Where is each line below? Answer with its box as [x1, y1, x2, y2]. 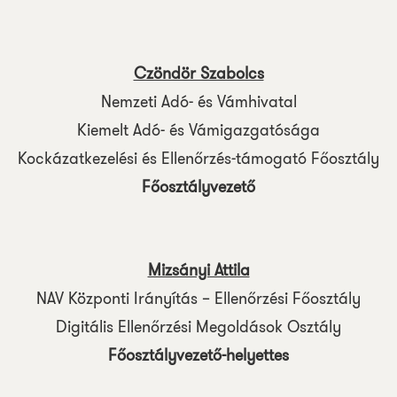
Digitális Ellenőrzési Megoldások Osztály [56, 315, 341, 339]
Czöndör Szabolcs [133, 62, 264, 85]
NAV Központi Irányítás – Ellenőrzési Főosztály [36, 287, 361, 310]
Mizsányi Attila [147, 259, 250, 282]
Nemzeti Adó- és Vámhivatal [100, 90, 297, 113]
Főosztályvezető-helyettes [108, 344, 289, 367]
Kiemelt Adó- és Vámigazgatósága [77, 119, 320, 142]
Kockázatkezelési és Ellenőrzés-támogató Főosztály [18, 147, 379, 170]
